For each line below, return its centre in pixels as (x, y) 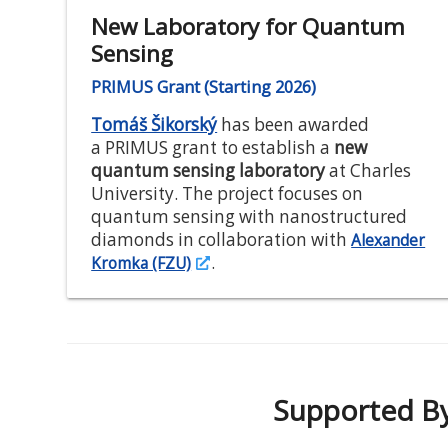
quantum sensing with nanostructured (249, 216)
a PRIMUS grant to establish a (213, 147)
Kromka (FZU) (141, 262)
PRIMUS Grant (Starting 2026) (204, 86)
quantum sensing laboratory (208, 170)
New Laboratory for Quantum (248, 26)
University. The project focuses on (227, 193)
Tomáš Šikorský (154, 124)
